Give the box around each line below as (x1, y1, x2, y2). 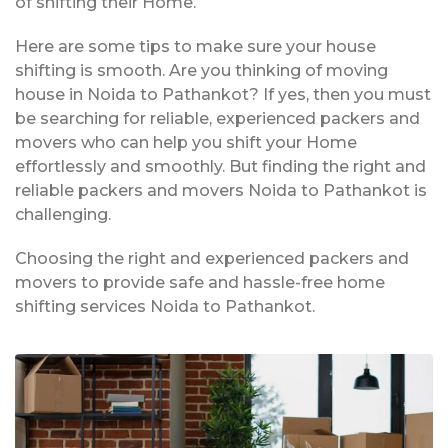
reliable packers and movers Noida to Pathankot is (15, 180, 427, 200)
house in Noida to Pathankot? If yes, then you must (15, 84, 431, 104)
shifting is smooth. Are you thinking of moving (15, 60, 388, 80)
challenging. (15, 204, 111, 224)
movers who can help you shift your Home (15, 132, 357, 152)
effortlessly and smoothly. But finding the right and (15, 156, 426, 176)
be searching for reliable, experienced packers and (15, 108, 420, 128)
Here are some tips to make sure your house (15, 36, 376, 56)
